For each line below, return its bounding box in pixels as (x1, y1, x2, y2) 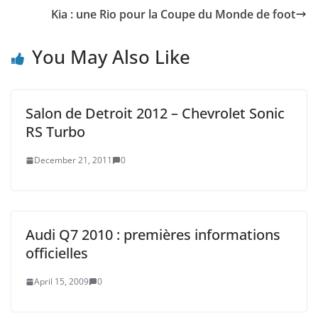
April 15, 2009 (34, 275, 89, 287)
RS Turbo (26, 122, 85, 141)
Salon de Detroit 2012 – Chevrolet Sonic (26, 104, 285, 123)
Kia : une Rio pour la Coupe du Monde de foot (51, 6, 295, 22)
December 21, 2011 (34, 154, 112, 166)
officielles (26, 243, 88, 263)
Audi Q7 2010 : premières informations (26, 225, 280, 244)
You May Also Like (32, 44, 190, 70)
